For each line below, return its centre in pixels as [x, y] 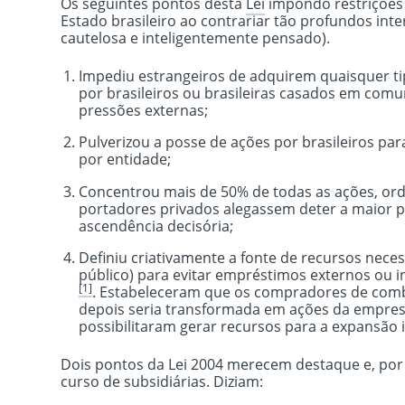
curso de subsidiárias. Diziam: [162, 381]
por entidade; [125, 160]
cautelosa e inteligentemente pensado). [196, 38]
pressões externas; [144, 110]
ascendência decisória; [156, 226]
